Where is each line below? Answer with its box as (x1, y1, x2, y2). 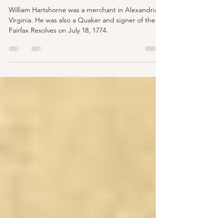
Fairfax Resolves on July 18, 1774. (9, 45, 108, 54)
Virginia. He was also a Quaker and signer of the (9, 35, 155, 44)
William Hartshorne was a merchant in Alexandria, (9, 25, 160, 34)
